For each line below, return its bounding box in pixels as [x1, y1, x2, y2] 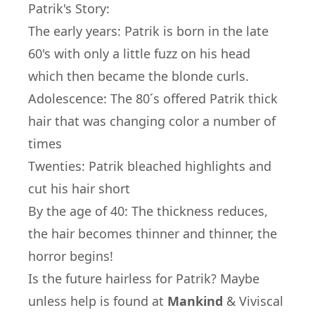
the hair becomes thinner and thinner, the [28, 225, 277, 242]
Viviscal [236, 292, 283, 309]
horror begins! [28, 247, 113, 264]
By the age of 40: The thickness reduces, [28, 202, 268, 219]
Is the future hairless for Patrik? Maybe [28, 270, 259, 287]
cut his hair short [28, 180, 130, 197]
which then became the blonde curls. [28, 67, 249, 84]
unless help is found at [28, 292, 167, 309]
